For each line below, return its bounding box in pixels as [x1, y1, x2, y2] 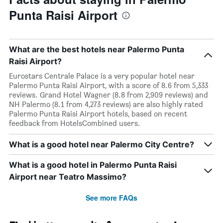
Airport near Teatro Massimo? [9, 172, 126, 182]
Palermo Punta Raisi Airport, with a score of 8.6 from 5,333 [9, 81, 208, 91]
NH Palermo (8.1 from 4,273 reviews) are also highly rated [9, 100, 203, 110]
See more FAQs [86, 193, 137, 203]
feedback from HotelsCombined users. [9, 118, 140, 128]
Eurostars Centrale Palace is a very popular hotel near [9, 71, 195, 81]
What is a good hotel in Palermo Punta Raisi [9, 160, 177, 170]
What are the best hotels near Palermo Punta [9, 44, 184, 55]
